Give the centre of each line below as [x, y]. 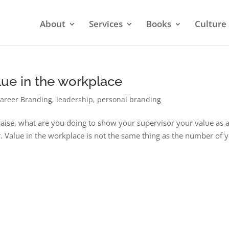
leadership [75, 99]
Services [106, 24]
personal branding [129, 99]
